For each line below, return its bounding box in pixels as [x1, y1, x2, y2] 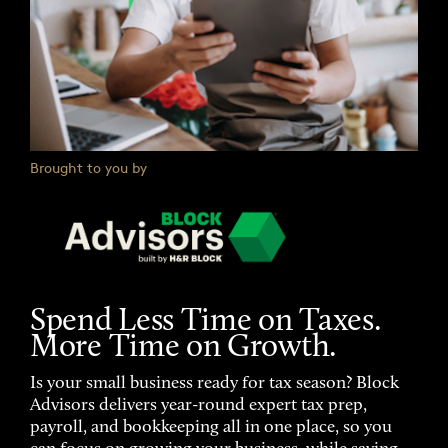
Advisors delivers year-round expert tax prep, [30, 397, 367, 416]
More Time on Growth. [30, 332, 336, 365]
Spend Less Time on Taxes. [30, 306, 381, 339]
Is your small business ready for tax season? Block [30, 375, 399, 394]
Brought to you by [30, 159, 147, 176]
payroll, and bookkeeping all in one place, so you [30, 419, 392, 438]
